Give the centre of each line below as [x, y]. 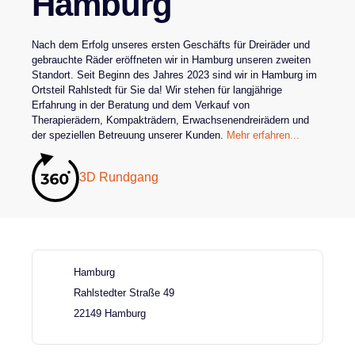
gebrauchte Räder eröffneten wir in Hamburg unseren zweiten [171, 59]
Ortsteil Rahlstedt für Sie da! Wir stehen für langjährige [157, 90]
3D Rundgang [119, 177]
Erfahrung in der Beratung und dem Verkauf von [141, 105]
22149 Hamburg [110, 313]
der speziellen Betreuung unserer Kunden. [129, 135]
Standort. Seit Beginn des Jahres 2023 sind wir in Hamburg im [174, 74]
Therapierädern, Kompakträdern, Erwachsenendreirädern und [170, 120]
